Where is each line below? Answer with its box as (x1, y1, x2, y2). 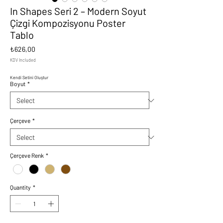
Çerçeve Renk (10, 152, 44, 159)
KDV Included (10, 57, 36, 63)
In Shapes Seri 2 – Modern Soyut (10, 5, 146, 17)
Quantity (10, 184, 31, 191)
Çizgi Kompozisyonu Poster (10, 17, 125, 29)
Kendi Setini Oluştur (10, 75, 48, 80)
